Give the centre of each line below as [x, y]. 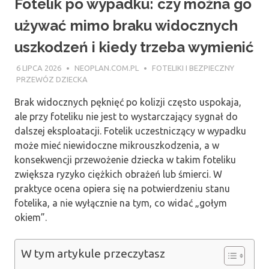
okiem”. [31, 217]
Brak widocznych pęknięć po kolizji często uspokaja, [128, 102]
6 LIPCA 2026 [38, 68]
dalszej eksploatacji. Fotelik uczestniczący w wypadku [130, 131]
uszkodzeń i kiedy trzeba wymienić [134, 47]
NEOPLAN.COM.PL [106, 68]
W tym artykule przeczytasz [93, 254]
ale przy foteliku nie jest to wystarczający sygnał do [126, 116]
